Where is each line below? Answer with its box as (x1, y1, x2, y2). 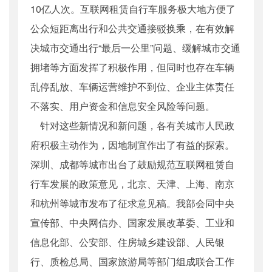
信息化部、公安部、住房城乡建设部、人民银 (30, 235, 225, 250)
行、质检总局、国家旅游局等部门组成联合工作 (30, 254, 234, 269)
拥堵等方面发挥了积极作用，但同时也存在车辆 (30, 60, 234, 75)
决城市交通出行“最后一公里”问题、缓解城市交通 (30, 41, 240, 55)
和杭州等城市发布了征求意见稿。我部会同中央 (30, 196, 234, 211)
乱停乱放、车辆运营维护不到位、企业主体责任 (30, 80, 234, 94)
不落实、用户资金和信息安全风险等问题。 (30, 99, 215, 114)
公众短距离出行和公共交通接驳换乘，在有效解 (30, 21, 234, 36)
